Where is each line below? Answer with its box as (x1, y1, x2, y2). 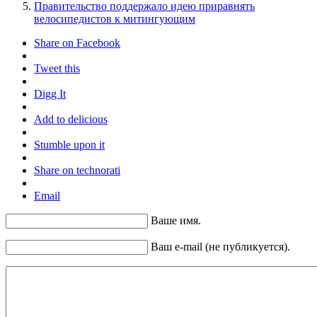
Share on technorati (34, 163, 120, 176)
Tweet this (34, 62, 80, 74)
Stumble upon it (34, 138, 105, 151)
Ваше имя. (151, 214, 201, 226)
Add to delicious (34, 113, 108, 125)
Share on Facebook (34, 36, 120, 49)
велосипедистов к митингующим (34, 12, 195, 25)
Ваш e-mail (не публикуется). (151, 240, 290, 253)
